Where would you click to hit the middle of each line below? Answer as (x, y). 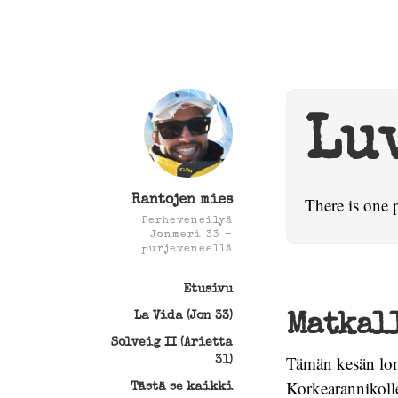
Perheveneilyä (187, 221)
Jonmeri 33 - (191, 235)
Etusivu (208, 290)
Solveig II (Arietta (172, 343)
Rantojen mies (182, 201)
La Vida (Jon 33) (183, 316)
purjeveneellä (187, 250)
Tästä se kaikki (182, 387)
